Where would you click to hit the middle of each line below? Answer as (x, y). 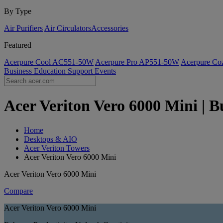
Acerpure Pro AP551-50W (137, 62)
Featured (18, 45)
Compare (18, 191)
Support (81, 71)
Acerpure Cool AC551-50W (49, 62)
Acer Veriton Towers (57, 148)
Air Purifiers (23, 28)
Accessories (110, 28)
